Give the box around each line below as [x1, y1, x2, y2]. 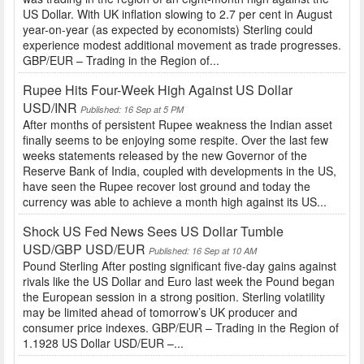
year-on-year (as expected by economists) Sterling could [23, 21, 313, 38]
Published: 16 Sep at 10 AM [149, 245, 257, 258]
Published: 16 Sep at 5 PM [80, 103, 184, 116]
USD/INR [23, 98, 77, 118]
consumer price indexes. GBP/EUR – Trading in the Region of [23, 319, 339, 336]
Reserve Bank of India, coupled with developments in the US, [23, 162, 336, 180]
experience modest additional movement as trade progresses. [23, 37, 341, 54]
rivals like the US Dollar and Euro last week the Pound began [23, 273, 335, 290]
